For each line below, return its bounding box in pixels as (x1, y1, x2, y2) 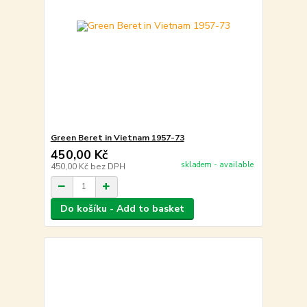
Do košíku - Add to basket (60, 201, 184, 215)
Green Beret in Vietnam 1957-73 (50, 132, 184, 143)
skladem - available (180, 160, 254, 171)
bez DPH (90, 160, 125, 172)
